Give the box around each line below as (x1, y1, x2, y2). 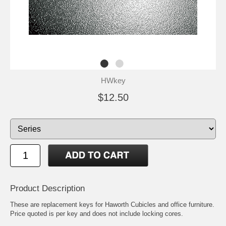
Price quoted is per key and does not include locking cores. (10, 209, 183, 217)
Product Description (10, 183, 85, 193)
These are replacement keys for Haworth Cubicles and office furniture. (10, 200, 214, 208)
